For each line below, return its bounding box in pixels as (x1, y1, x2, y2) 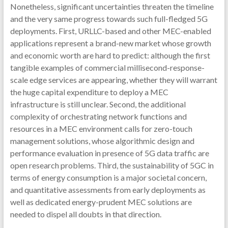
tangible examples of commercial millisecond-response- (10, 63, 205, 73)
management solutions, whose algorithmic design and (10, 136, 194, 146)
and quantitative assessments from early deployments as (10, 185, 206, 195)
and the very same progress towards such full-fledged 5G (10, 14, 208, 24)
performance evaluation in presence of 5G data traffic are (10, 148, 209, 158)
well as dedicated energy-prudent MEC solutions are (10, 197, 192, 207)
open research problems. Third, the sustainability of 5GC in (10, 160, 214, 170)
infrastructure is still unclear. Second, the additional (10, 99, 186, 109)
